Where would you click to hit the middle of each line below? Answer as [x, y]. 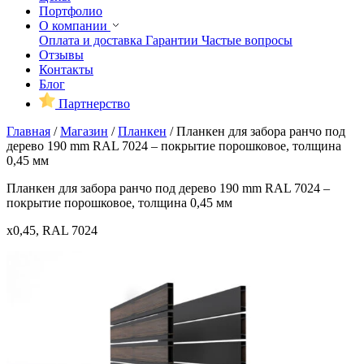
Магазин [84, 131]
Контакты [66, 69]
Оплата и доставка [92, 40]
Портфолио [71, 11]
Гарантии [173, 40]
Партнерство [93, 103]
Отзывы [61, 54]
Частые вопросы [247, 40]
